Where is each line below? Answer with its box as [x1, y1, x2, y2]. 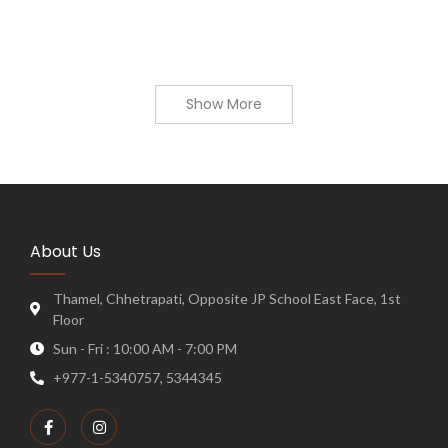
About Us [30, 240, 101, 263]
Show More [186, 94, 262, 114]
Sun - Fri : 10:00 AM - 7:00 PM [52, 340, 237, 357]
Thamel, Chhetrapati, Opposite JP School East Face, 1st [52, 290, 401, 307]
